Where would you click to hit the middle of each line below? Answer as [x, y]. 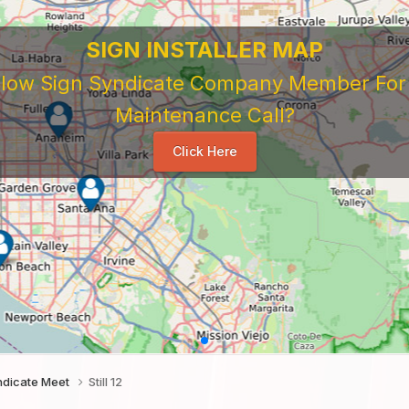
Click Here [204, 151]
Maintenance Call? [204, 115]
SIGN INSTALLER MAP [205, 50]
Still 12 [106, 382]
